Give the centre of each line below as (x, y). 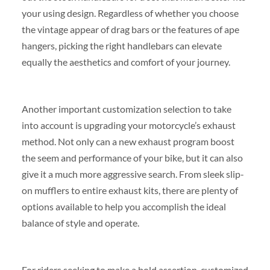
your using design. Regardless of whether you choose (130, 13)
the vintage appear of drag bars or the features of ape (130, 29)
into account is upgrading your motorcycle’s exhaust (128, 125)
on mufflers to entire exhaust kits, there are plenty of (130, 190)
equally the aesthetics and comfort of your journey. (126, 61)
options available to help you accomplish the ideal (124, 206)
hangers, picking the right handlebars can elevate (121, 45)
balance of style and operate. (80, 222)
